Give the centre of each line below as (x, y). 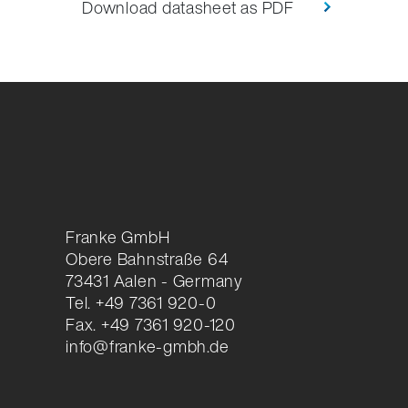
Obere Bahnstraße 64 (147, 259)
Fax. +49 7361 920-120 (151, 325)
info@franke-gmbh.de (148, 347)
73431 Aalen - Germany (154, 281)
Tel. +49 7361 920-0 (141, 303)
